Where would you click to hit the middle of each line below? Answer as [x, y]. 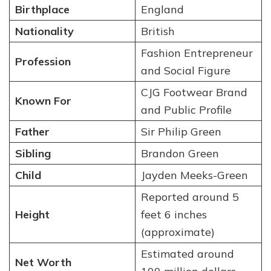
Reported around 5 [190, 197]
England [162, 10]
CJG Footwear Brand [194, 93]
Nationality [44, 31]
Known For [43, 101]
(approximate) [178, 232]
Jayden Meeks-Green [194, 175]
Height [32, 215]
